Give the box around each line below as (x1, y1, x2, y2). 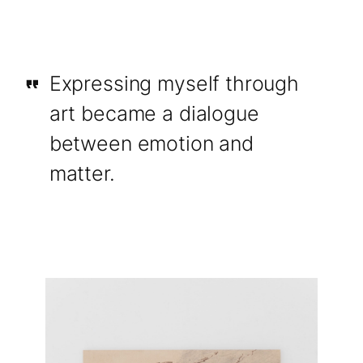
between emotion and (49, 131, 254, 156)
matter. (49, 161, 115, 186)
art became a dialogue (49, 101, 259, 126)
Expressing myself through (49, 71, 300, 96)
